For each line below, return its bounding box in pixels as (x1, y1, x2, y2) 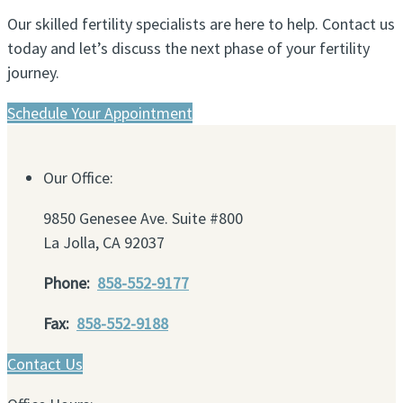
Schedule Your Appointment (7, 103, 193, 124)
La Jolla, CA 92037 (43, 232, 165, 254)
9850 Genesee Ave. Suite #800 (43, 208, 243, 229)
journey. (7, 62, 59, 84)
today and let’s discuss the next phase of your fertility (7, 38, 370, 59)
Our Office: (43, 167, 113, 189)
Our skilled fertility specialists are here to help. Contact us (7, 13, 395, 35)
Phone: (43, 273, 97, 294)
